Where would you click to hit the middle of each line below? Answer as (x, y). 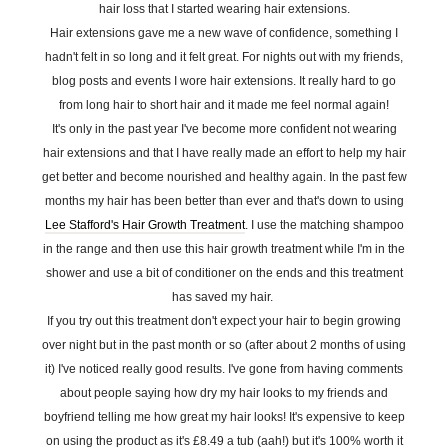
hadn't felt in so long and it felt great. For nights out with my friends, (224, 57)
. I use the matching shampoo (324, 225)
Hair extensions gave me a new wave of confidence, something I (224, 33)
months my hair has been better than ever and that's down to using (224, 201)
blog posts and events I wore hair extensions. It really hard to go (224, 81)
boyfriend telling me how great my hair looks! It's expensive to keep (224, 417)
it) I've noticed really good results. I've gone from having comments (224, 369)
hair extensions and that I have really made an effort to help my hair (224, 153)
